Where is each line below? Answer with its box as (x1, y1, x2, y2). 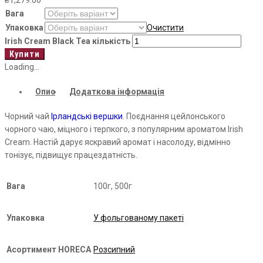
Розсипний (93, 245, 135, 255)
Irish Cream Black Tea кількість (5, 36, 130, 46)
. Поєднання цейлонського (123, 112, 225, 122)
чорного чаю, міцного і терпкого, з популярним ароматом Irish (5, 124, 243, 134)
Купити (9, 49, 40, 59)
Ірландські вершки (51, 112, 123, 122)
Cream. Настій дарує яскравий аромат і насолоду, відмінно (5, 137, 231, 147)
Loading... (5, 62, 39, 72)
